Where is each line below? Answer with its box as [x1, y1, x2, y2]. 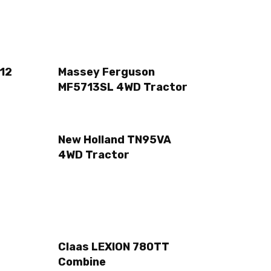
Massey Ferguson [58, 65, 155, 79]
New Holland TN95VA [58, 132, 171, 146]
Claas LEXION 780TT [58, 240, 169, 254]
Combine [58, 255, 106, 269]
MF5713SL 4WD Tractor [58, 80, 188, 94]
